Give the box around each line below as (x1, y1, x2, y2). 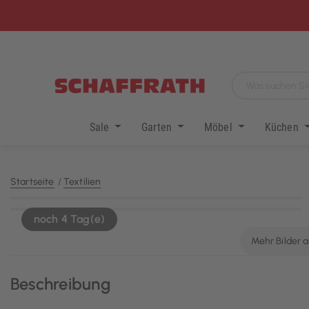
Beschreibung (10, 273, 111, 294)
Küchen (264, 120, 301, 134)
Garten (141, 120, 175, 134)
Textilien (63, 176, 101, 188)
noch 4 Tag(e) (34, 212, 106, 226)
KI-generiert (252, 192, 289, 201)
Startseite (10, 176, 54, 188)
